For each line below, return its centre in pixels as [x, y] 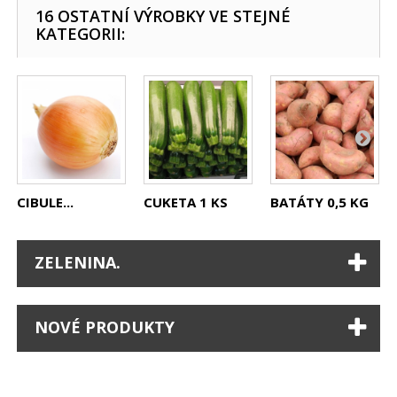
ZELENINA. [78, 262]
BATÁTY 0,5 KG [320, 202]
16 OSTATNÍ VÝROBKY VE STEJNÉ [163, 16]
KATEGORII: [81, 33]
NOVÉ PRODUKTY [105, 327]
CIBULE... [46, 202]
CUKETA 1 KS [186, 202]
